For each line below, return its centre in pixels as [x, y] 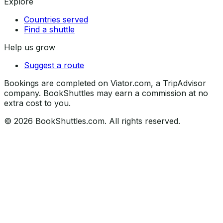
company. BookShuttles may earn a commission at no [106, 93]
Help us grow [30, 47]
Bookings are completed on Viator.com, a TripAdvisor [105, 83]
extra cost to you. [37, 103]
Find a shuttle [49, 29]
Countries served [56, 19]
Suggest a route [54, 65]
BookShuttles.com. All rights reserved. [107, 121]
